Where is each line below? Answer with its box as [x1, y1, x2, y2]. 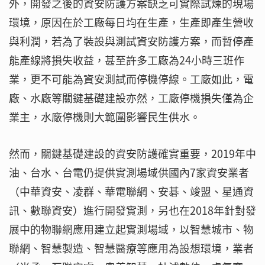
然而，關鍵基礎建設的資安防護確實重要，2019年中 [9, 146, 256, 162]
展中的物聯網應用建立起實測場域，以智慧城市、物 [9, 221, 254, 238]
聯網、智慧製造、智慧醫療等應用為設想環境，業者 [9, 240, 254, 257]
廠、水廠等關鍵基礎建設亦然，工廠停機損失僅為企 [9, 90, 254, 106]
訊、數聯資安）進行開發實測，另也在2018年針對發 [9, 202, 256, 219]
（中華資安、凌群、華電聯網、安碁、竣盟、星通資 [9, 183, 254, 200]
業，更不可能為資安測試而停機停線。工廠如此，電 [9, 71, 254, 88]
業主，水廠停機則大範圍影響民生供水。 [9, 109, 201, 125]
